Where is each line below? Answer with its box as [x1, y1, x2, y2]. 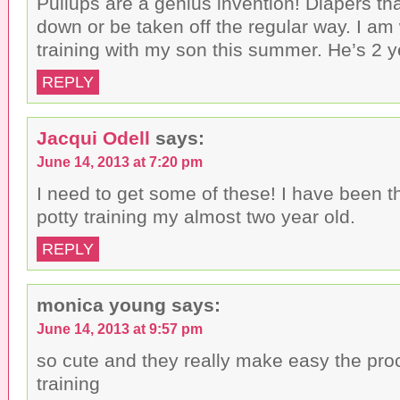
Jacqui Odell [37, 127, 150, 148]
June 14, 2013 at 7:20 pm [37, 153, 203, 170]
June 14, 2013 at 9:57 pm [37, 320, 203, 337]
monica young [37, 294, 166, 315]
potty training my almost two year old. [37, 205, 355, 227]
